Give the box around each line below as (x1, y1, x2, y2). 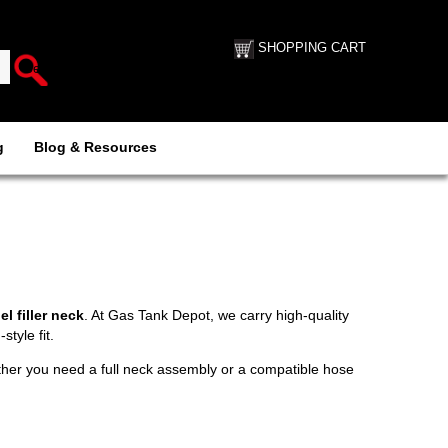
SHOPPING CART (258, 40, 366, 55)
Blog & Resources (33, 139, 157, 155)
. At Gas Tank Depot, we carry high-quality (84, 307, 349, 323)
